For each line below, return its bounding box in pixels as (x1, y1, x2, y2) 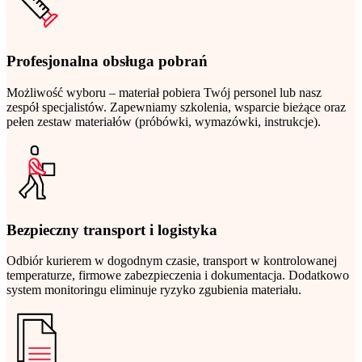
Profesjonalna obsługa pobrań (6, 53, 208, 70)
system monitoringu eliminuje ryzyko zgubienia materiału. (6, 283, 301, 297)
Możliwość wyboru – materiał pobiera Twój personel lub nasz (6, 85, 322, 99)
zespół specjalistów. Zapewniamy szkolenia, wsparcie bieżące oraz (6, 99, 346, 114)
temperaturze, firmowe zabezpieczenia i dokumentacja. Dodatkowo (6, 268, 349, 283)
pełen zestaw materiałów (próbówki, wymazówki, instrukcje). (6, 114, 321, 128)
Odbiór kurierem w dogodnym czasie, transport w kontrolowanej (6, 254, 337, 268)
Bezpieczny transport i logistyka (6, 221, 217, 238)
